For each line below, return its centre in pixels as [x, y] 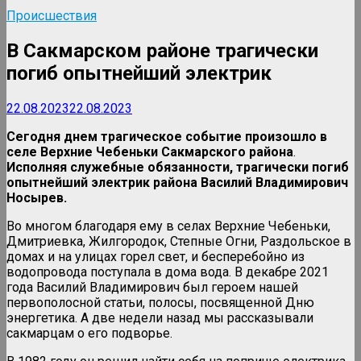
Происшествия [52, 15]
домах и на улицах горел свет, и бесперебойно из [156, 256]
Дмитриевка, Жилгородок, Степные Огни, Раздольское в [179, 241]
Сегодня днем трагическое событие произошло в [167, 136]
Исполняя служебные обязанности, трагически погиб [178, 167]
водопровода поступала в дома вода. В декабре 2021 [168, 272]
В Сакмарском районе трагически [162, 50]
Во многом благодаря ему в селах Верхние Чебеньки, [168, 226]
